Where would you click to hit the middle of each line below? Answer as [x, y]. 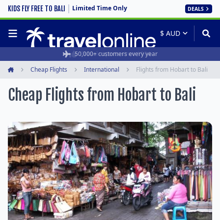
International [102, 69]
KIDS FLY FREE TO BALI [37, 9]
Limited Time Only [100, 8]
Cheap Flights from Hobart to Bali [102, 95]
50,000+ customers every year [116, 54]
